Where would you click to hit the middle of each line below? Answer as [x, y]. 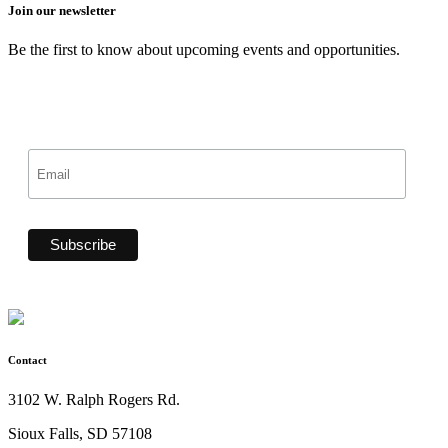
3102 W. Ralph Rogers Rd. [94, 400]
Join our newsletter [62, 11]
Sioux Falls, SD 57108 [80, 434]
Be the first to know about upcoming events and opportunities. [204, 50]
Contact [27, 360]
